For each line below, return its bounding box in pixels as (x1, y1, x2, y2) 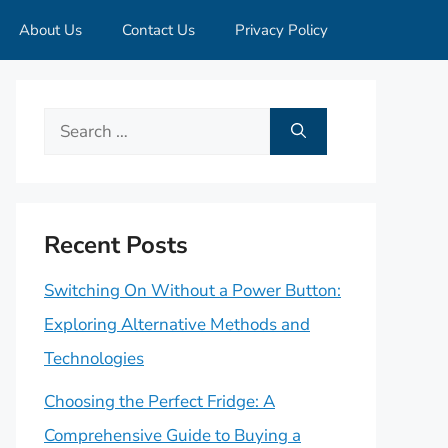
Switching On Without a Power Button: (44, 279, 341, 302)
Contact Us (122, 20, 195, 40)
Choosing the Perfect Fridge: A (44, 389, 275, 413)
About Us (19, 20, 82, 40)
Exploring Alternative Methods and (44, 313, 310, 336)
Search (43, 112, 95, 135)
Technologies (44, 347, 144, 370)
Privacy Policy (235, 20, 328, 40)
